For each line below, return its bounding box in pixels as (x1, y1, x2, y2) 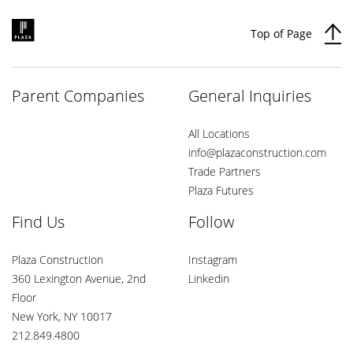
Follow (188, 211, 234, 233)
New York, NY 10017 (12, 309, 112, 325)
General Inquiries (188, 85, 311, 107)
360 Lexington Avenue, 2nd (12, 271, 146, 287)
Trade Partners (188, 164, 261, 180)
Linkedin (188, 271, 229, 287)
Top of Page (251, 25, 312, 41)
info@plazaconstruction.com (188, 145, 326, 161)
